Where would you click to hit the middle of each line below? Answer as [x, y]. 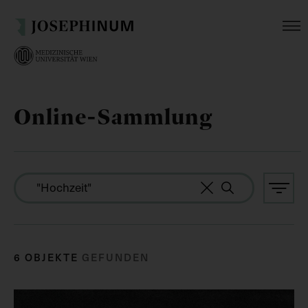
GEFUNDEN [115, 257]
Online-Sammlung [113, 117]
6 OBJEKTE [48, 257]
